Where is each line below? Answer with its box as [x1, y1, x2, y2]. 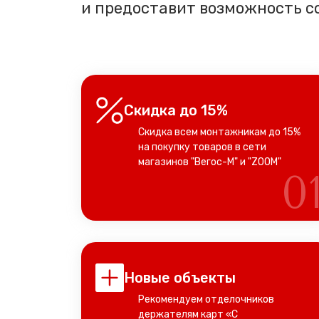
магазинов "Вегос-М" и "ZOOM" [138, 156, 281, 168]
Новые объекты [124, 269, 236, 286]
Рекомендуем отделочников [138, 293, 274, 305]
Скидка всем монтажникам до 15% [138, 126, 300, 138]
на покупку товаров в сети [138, 141, 266, 153]
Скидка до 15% [124, 102, 228, 119]
